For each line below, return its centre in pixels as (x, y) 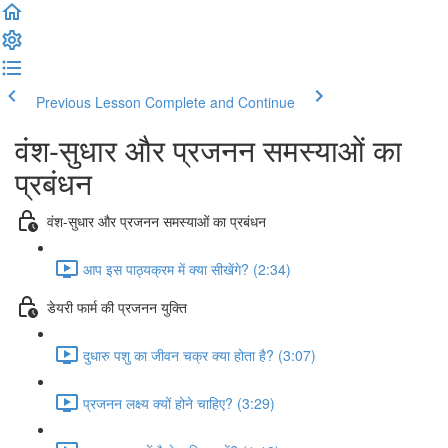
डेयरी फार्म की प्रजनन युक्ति (117, 306)
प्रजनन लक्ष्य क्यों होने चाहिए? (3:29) (179, 402)
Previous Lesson (88, 102)
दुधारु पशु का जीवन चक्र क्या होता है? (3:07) (199, 354)
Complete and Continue (220, 102)
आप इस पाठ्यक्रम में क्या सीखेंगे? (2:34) (187, 268)
